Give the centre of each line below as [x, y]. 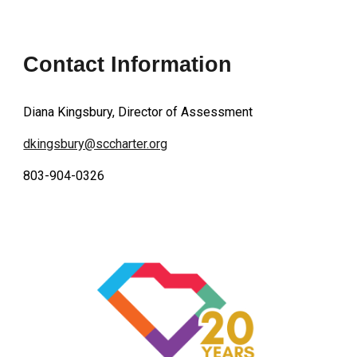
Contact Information [128, 64]
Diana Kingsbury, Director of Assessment [138, 112]
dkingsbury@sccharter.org [96, 143]
